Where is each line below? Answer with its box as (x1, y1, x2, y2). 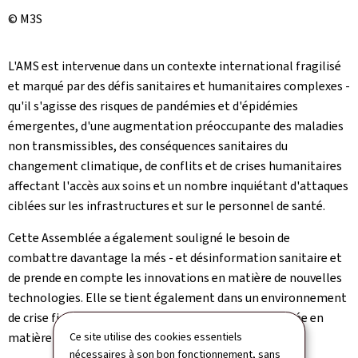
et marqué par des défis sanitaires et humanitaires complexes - (8, 77, 350, 94)
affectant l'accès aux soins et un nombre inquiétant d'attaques (8, 177, 348, 194)
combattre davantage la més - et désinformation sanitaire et (8, 249, 342, 266)
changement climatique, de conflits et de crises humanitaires (8, 157, 342, 174)
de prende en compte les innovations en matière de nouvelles (8, 268, 342, 286)
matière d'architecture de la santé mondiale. (8, 328, 250, 346)
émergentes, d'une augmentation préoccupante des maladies (8, 117, 344, 134)
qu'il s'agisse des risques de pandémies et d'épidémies (8, 97, 298, 114)
